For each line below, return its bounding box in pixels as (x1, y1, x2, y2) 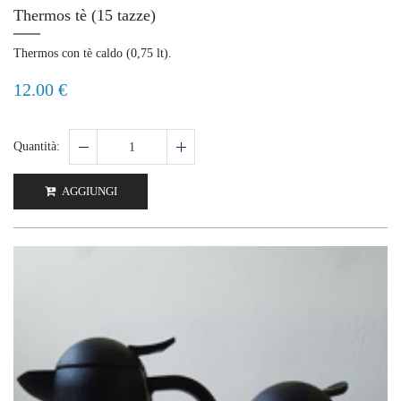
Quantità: (13, 140, 60, 154)
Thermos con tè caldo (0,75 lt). (13, 47, 172, 61)
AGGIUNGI (59, 184, 117, 199)
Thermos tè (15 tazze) (13, 6, 156, 25)
